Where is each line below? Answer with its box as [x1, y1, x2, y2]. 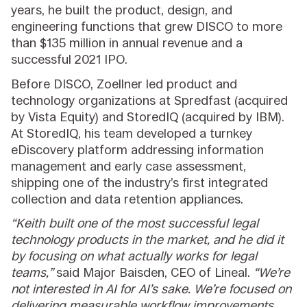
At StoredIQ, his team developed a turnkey [11, 125, 253, 140]
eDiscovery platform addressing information [11, 142, 265, 157]
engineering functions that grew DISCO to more [11, 19, 283, 34]
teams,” [11, 265, 53, 280]
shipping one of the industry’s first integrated [11, 175, 269, 190]
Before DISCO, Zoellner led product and [11, 76, 238, 91]
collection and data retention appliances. [11, 191, 244, 206]
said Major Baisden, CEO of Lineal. [53, 265, 254, 280]
